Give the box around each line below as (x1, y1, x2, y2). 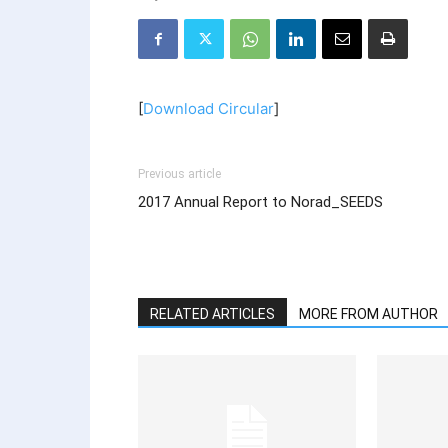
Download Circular (143, 99, 274, 118)
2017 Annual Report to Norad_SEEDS (138, 193, 383, 211)
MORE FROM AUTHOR (299, 306, 438, 322)
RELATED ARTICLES (150, 306, 275, 322)
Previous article (138, 167, 221, 181)
